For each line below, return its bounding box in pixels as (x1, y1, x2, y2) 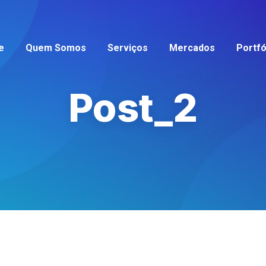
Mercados (169, 42, 215, 53)
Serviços (107, 42, 148, 53)
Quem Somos (26, 42, 86, 53)
